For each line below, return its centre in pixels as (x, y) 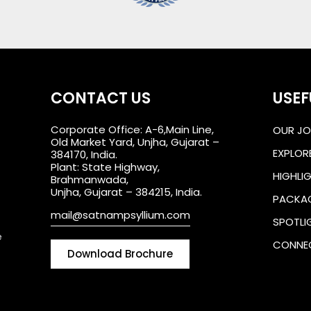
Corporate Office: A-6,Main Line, (132, 129)
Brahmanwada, (89, 179)
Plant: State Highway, (105, 167)
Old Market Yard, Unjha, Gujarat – (135, 142)
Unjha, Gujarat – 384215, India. (126, 192)
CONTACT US (100, 98)
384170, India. (84, 154)
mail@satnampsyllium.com (120, 215)
